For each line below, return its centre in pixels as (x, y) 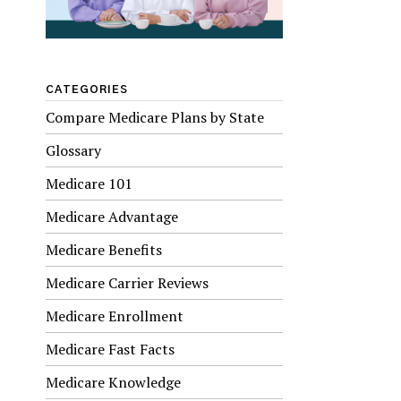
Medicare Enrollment (115, 316)
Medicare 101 (89, 183)
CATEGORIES (87, 89)
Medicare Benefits (104, 249)
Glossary (73, 150)
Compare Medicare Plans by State (155, 117)
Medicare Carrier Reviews (127, 282)
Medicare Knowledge (113, 382)
